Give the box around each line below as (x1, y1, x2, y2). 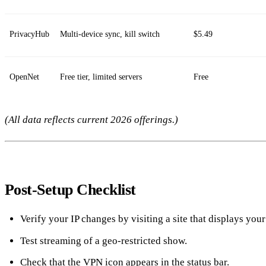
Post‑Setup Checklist (5, 180, 136, 198)
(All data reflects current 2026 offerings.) (5, 113, 178, 125)
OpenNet (9, 72, 39, 81)
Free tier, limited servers (60, 72, 142, 81)
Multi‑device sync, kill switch (60, 29, 160, 39)
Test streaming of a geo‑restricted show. (20, 235, 187, 246)
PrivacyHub (9, 29, 49, 39)
